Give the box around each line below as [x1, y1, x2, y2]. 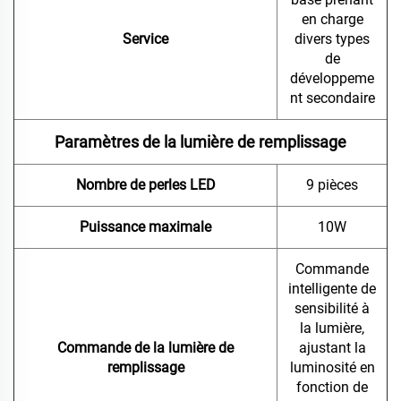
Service [123, 30, 168, 48]
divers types [294, 30, 370, 48]
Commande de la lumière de [57, 339, 234, 357]
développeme [290, 70, 374, 88]
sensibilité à [294, 300, 370, 318]
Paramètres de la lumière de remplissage [55, 132, 346, 152]
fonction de [296, 379, 368, 397]
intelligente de [288, 280, 376, 298]
